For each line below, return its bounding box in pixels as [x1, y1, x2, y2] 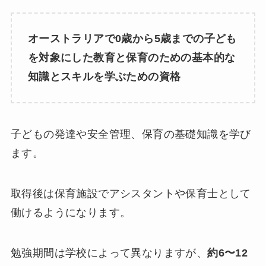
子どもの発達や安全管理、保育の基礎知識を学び [10, 128, 251, 141]
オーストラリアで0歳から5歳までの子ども [27, 33, 237, 45]
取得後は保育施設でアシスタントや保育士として [10, 187, 251, 199]
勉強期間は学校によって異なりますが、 [10, 246, 208, 259]
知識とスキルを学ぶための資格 [27, 71, 181, 83]
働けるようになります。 [10, 206, 131, 218]
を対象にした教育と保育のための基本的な [27, 52, 236, 64]
